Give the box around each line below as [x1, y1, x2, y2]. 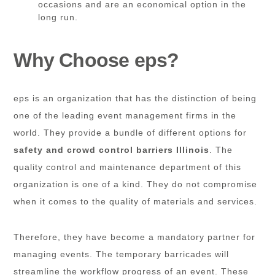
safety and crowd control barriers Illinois [14, 145, 210, 155]
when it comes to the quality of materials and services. [14, 196, 258, 207]
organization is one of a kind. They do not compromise [14, 179, 258, 190]
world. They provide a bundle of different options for [14, 128, 247, 138]
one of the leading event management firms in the [14, 110, 237, 121]
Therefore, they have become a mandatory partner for [14, 232, 256, 242]
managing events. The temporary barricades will [14, 249, 230, 260]
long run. [38, 12, 79, 23]
